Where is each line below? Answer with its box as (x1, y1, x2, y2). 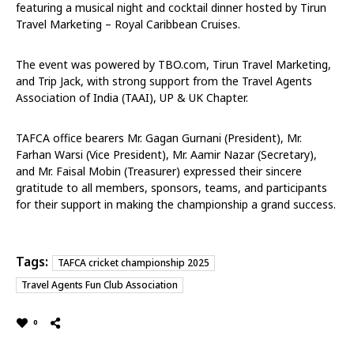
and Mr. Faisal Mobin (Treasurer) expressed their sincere (16, 164, 302, 179)
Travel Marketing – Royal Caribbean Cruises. (16, 17, 240, 32)
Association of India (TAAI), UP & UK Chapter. (16, 90, 248, 106)
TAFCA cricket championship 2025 (58, 256, 209, 270)
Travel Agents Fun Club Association (21, 278, 178, 292)
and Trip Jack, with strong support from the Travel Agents (16, 73, 312, 89)
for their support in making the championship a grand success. (16, 197, 336, 213)
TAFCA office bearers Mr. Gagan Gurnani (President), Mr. (16, 130, 302, 146)
